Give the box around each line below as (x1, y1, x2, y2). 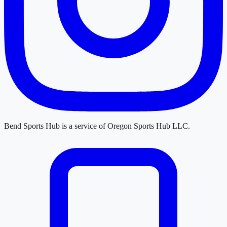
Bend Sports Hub (4, 121, 60, 130)
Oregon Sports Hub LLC (107, 121, 188, 130)
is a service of (60, 121, 107, 130)
